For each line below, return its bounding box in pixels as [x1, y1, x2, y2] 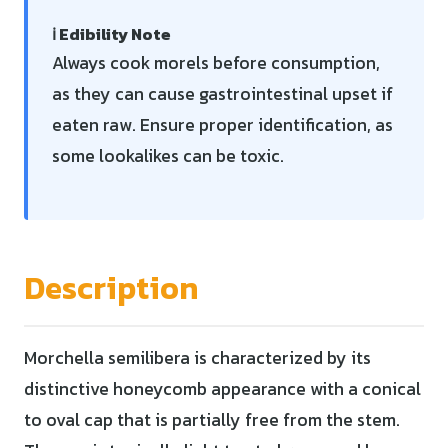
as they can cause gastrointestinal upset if [52, 80, 393, 107]
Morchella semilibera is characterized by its [24, 344, 371, 371]
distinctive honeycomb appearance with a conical [24, 375, 421, 402]
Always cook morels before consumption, [52, 49, 380, 76]
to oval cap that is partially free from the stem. [24, 406, 400, 433]
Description [24, 263, 198, 312]
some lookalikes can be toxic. [52, 142, 284, 169]
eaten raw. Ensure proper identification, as [52, 111, 393, 138]
